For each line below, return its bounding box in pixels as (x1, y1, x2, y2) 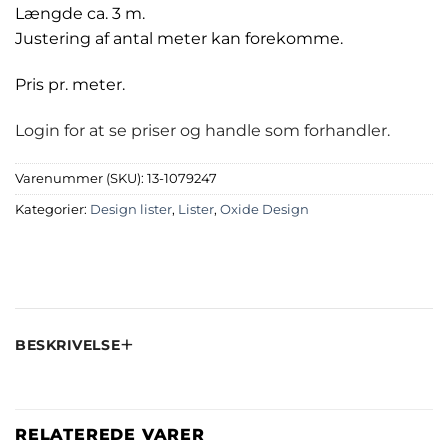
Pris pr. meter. (15, 74, 125, 94)
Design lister (90, 202, 172, 218)
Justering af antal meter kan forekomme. (15, 29, 343, 49)
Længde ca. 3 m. (15, 4, 145, 24)
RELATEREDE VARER (15, 425, 205, 445)
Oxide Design (220, 202, 309, 218)
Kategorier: (15, 202, 90, 218)
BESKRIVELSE (15, 336, 121, 355)
